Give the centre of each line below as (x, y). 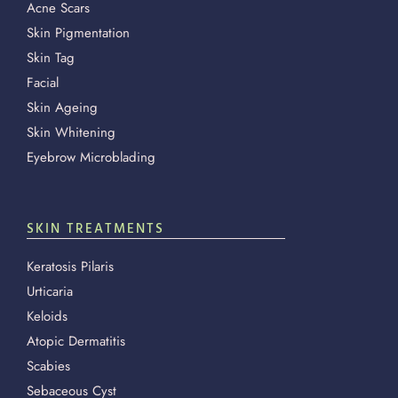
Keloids (47, 316)
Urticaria (50, 291)
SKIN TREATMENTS (96, 229)
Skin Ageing (62, 107)
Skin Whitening (71, 132)
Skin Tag (51, 58)
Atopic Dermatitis (76, 341)
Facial (43, 83)
